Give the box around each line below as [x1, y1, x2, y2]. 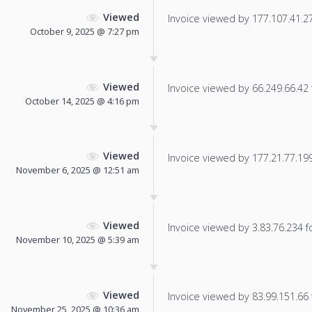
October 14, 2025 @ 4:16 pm [25, 94, 139, 107]
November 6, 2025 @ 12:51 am [16, 164, 139, 177]
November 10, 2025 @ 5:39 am [16, 233, 139, 247]
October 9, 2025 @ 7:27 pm [30, 24, 139, 38]
